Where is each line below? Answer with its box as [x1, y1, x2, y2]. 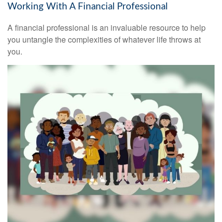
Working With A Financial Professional [7, 1, 167, 11]
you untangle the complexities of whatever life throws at [7, 33, 201, 45]
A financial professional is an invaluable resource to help [7, 21, 206, 33]
